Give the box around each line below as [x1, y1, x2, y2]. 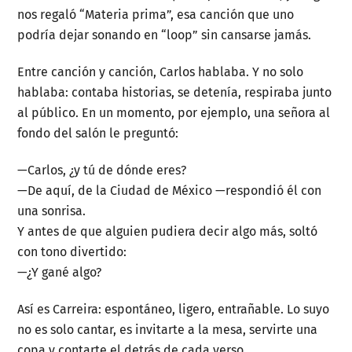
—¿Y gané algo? [17, 264, 102, 280]
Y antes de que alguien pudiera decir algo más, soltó [17, 223, 318, 239]
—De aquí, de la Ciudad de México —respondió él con [17, 182, 322, 198]
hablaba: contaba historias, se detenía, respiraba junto [17, 85, 332, 101]
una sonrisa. [17, 203, 86, 218]
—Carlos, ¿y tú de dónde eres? [17, 162, 187, 178]
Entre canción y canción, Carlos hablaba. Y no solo [17, 64, 304, 80]
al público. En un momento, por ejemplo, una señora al [17, 105, 331, 121]
